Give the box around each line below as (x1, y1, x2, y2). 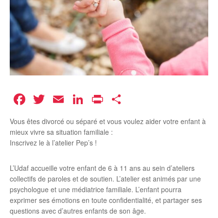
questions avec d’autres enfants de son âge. (10, 206, 146, 216)
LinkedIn (86, 88, 145, 111)
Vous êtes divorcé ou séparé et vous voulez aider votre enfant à (10, 116, 206, 127)
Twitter (47, 88, 92, 111)
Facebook (27, 88, 96, 111)
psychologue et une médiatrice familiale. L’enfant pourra (10, 184, 182, 195)
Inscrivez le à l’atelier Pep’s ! (10, 138, 97, 148)
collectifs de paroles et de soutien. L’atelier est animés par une (10, 174, 201, 184)
